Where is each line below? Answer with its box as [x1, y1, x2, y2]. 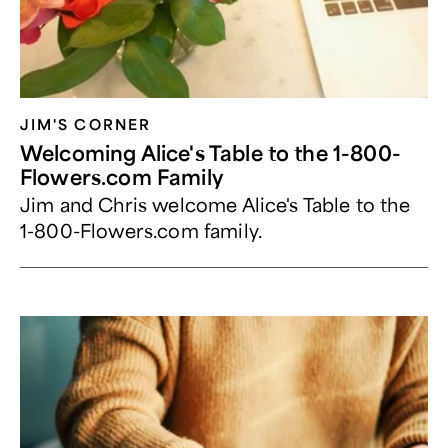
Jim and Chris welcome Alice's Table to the [20, 192, 410, 216]
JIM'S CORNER [20, 115, 151, 133]
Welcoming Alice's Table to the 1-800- [20, 139, 401, 166]
